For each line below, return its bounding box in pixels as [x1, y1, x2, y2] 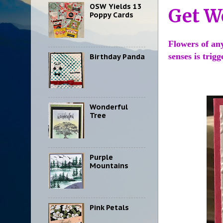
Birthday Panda [89, 52, 145, 62]
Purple [89, 152, 113, 162]
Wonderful [89, 102, 128, 112]
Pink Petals [89, 203, 129, 213]
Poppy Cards [89, 9, 133, 19]
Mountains [89, 161, 128, 171]
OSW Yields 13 [89, 1, 142, 11]
